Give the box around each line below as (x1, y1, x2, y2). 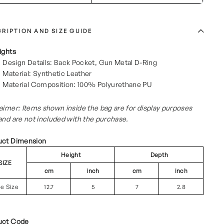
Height (60, 150, 81, 158)
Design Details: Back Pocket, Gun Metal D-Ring (2, 57, 157, 66)
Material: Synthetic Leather (2, 68, 92, 77)
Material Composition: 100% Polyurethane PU (2, 79, 152, 88)
